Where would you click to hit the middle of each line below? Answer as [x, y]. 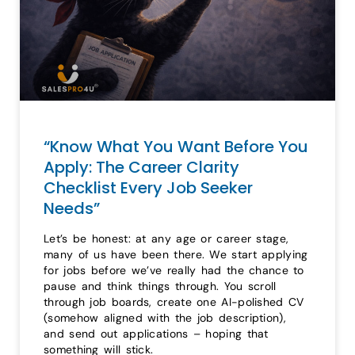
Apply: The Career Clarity [141, 167]
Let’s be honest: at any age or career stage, [166, 238]
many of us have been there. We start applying [176, 254]
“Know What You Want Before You [176, 146]
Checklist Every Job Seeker [148, 187]
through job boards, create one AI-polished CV [174, 302]
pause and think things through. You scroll [160, 286]
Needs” [72, 208]
